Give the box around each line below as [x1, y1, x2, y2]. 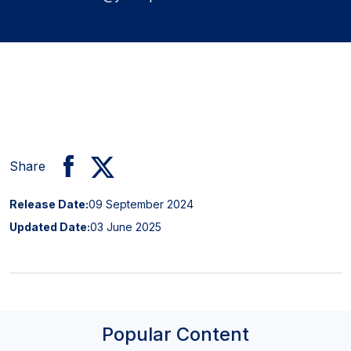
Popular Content [102, 322, 249, 346]
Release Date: [9, 197, 89, 211]
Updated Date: [9, 219, 90, 233]
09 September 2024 [89, 197, 194, 211]
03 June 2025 [90, 219, 161, 233]
